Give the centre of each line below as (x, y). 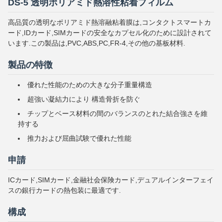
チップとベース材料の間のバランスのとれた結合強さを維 (117, 113)
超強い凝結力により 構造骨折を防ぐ (84, 99)
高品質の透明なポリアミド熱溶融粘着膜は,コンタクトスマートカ (110, 22)
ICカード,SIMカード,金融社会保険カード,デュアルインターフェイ (111, 180)
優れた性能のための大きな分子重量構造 (90, 85)
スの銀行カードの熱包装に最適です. (64, 190)
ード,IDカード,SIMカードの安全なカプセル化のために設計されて (110, 33)
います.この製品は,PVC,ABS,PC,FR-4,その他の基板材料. (97, 43)
